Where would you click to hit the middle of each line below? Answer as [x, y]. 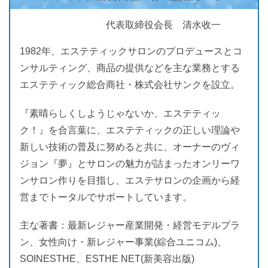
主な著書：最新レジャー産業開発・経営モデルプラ [130, 225]
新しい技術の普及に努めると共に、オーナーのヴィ [130, 147]
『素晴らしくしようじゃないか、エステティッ [120, 113]
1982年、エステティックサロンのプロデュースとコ [131, 51]
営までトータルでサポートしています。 [106, 197]
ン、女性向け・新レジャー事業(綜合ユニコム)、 [123, 242]
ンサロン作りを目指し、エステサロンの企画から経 [130, 180]
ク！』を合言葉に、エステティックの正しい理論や [130, 130]
